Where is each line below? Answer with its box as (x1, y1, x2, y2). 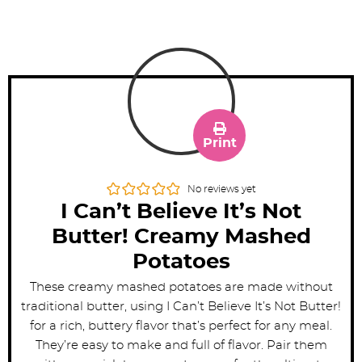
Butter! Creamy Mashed (51, 226, 311, 248)
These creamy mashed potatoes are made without (29, 281, 333, 294)
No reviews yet (187, 184, 256, 195)
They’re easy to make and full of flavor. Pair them (35, 339, 327, 352)
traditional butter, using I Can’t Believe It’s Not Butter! (21, 301, 341, 314)
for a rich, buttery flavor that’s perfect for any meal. (30, 320, 332, 333)
